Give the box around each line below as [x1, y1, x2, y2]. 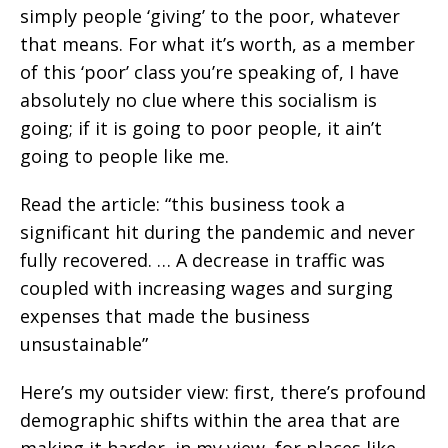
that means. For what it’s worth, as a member [20, 31, 415, 56]
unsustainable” [20, 331, 148, 356]
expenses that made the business [20, 303, 310, 328]
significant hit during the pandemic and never [20, 219, 415, 244]
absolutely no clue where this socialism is [20, 87, 377, 112]
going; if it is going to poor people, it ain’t [20, 115, 382, 140]
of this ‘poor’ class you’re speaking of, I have [20, 59, 399, 84]
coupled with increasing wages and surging [20, 275, 393, 300]
